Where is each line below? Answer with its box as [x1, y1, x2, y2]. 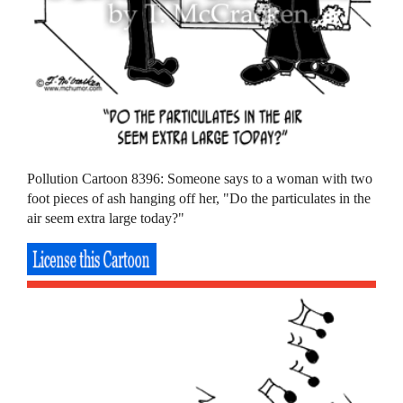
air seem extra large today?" [27, 210, 185, 227]
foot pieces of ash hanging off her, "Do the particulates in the [27, 191, 372, 207]
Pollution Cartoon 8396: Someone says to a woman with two [27, 171, 373, 187]
